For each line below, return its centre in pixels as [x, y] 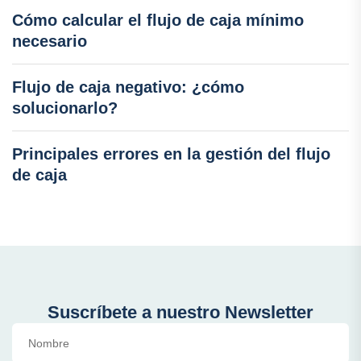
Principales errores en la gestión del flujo [171, 154]
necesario [50, 41]
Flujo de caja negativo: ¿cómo [128, 87]
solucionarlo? [65, 108]
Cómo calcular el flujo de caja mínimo [158, 21]
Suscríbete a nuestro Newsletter [180, 313]
